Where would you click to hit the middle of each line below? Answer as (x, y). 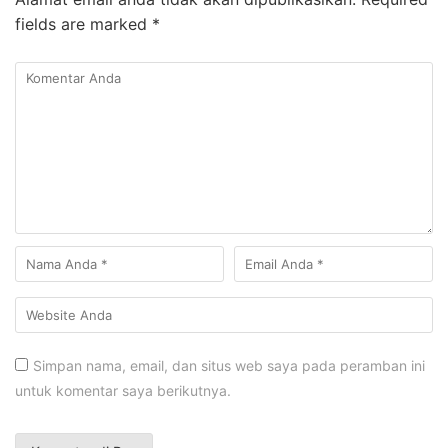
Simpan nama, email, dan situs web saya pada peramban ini (229, 365)
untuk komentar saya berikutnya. (123, 390)
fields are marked (83, 23)
